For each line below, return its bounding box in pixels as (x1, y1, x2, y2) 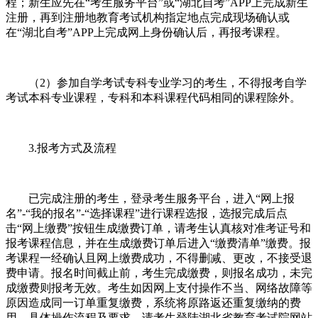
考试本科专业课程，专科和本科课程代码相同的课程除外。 (6, 91, 301, 104)
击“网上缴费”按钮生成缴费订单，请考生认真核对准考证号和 (6, 221, 311, 234)
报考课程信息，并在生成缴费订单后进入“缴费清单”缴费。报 (6, 236, 311, 249)
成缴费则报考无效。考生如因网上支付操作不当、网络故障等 (6, 281, 312, 294)
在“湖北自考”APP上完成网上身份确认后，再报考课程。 (6, 26, 287, 38)
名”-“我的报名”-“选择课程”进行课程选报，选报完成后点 (6, 207, 287, 219)
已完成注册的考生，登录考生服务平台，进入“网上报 (6, 192, 295, 204)
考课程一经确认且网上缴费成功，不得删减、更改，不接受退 (6, 251, 312, 264)
